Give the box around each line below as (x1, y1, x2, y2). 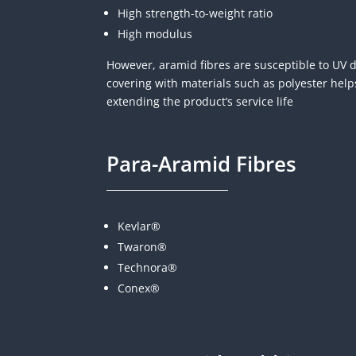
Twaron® (118, 238, 168, 254)
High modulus (118, 26, 193, 42)
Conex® (118, 280, 161, 296)
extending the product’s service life (106, 94, 294, 110)
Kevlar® (118, 218, 161, 234)
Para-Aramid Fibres (106, 149, 297, 178)
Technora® (118, 259, 178, 275)
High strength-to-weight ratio (118, 6, 273, 21)
